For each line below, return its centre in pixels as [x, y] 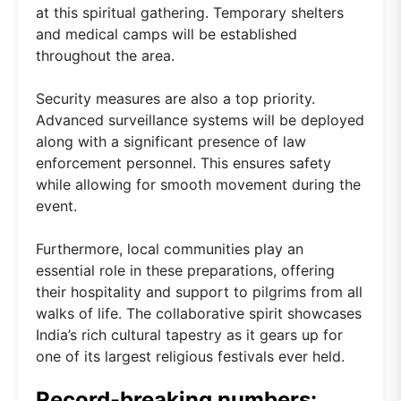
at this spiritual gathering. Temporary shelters [190, 13]
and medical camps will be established [166, 34]
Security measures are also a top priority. [175, 99]
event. [56, 206]
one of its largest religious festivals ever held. [190, 357]
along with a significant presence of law [171, 142]
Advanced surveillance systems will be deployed [200, 120]
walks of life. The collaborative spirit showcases [199, 314]
